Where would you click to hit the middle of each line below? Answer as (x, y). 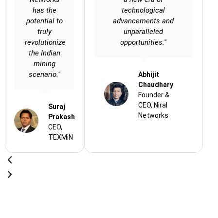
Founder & (154, 95)
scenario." (45, 75)
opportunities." (144, 43)
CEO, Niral (153, 105)
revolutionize (45, 43)
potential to (45, 21)
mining (45, 64)
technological (144, 10)
